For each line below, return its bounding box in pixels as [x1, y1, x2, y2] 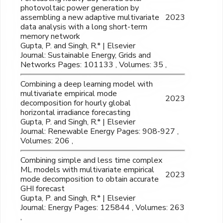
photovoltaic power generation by [20, 2, 139, 14]
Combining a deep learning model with [20, 79, 153, 90]
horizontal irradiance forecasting [20, 107, 130, 118]
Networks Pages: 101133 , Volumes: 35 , [20, 59, 167, 71]
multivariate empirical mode [20, 88, 117, 100]
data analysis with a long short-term [20, 21, 147, 33]
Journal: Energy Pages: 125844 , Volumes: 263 [20, 202, 185, 214]
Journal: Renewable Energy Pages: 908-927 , [20, 126, 179, 137]
